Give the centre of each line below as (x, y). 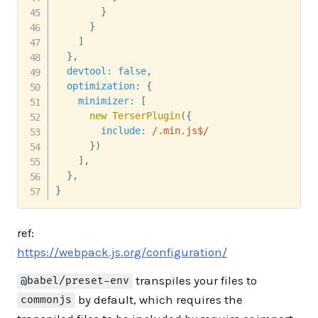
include (120, 130)
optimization (100, 86)
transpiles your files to (195, 280)
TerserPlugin (146, 115)
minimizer (103, 100)
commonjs (46, 300)
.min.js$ (180, 130)
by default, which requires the (159, 299)
